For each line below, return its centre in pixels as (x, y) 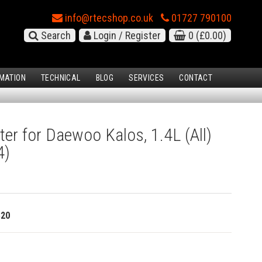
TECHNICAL (61, 78)
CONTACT (196, 78)
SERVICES (146, 78)
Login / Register (126, 35)
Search (55, 35)
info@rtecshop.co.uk (108, 18)
